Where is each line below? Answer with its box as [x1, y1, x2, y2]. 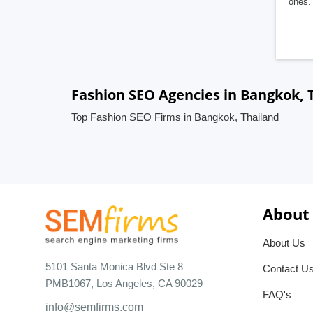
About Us [263, 237, 305, 249]
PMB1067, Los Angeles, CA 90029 [45, 277, 203, 289]
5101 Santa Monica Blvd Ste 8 [45, 260, 183, 272]
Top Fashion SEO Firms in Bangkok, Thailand [71, 111, 279, 123]
